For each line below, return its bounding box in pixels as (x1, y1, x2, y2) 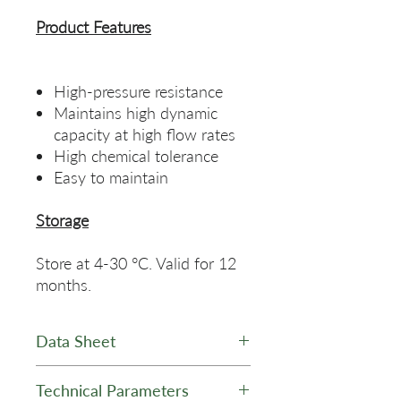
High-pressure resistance (54, 81, 223, 102)
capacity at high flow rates (54, 124, 235, 145)
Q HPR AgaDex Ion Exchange (36, 367, 244, 388)
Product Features (36, 17, 151, 38)
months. (36, 275, 91, 295)
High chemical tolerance (54, 146, 218, 166)
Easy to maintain (54, 167, 168, 188)
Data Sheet (36, 331, 115, 352)
